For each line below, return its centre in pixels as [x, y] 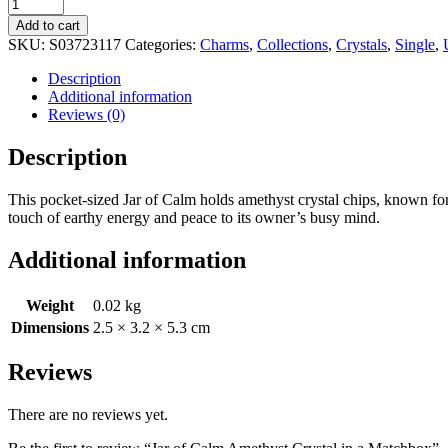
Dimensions [50, 327]
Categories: [162, 44]
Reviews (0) [86, 114]
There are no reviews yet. [88, 415]
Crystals [361, 44]
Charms [224, 44]
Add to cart [48, 25]
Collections [292, 44]
